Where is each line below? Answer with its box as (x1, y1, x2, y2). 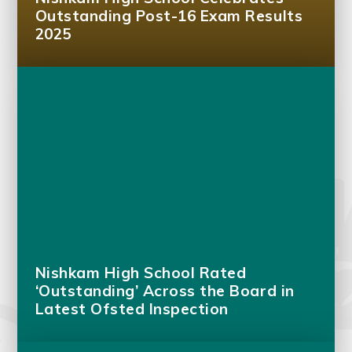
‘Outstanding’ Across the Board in (35, 281, 295, 301)
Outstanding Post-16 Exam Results (35, 6, 303, 26)
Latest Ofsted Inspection (35, 299, 229, 319)
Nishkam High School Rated (35, 263, 247, 283)
